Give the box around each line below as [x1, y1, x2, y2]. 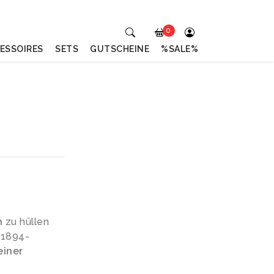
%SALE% [161, 44, 199, 54]
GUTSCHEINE [90, 44, 150, 54]
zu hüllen [2, 216, 49, 228]
